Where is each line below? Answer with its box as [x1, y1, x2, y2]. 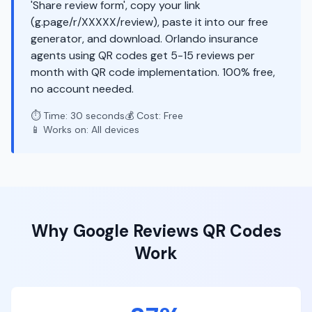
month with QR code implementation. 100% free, [31, 65, 275, 79]
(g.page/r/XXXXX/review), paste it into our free [31, 15, 268, 29]
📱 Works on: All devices [31, 123, 139, 136]
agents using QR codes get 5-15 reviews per [31, 48, 255, 63]
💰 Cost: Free [125, 109, 183, 122]
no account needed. [31, 81, 134, 96]
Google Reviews [72, 220, 198, 242]
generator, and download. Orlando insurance [31, 31, 258, 46]
